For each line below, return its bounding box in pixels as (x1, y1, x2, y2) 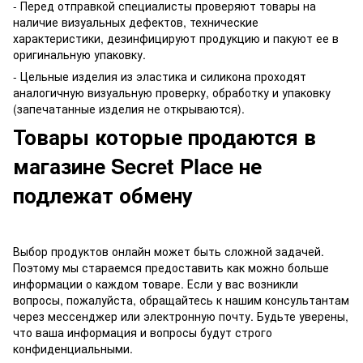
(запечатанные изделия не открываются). (13, 100, 245, 117)
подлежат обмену (13, 179, 193, 210)
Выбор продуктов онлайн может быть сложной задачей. (13, 242, 324, 259)
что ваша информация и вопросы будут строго (13, 323, 272, 340)
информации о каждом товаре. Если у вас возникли (13, 275, 298, 292)
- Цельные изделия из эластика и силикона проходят (13, 67, 306, 84)
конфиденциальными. (13, 340, 133, 357)
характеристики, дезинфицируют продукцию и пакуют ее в (13, 29, 339, 46)
